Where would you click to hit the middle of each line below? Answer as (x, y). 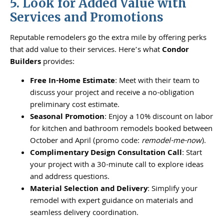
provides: (58, 62)
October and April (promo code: (86, 142)
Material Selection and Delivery (89, 190)
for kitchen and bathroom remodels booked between (121, 130)
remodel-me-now (171, 142)
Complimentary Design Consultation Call (106, 154)
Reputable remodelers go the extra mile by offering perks (108, 38)
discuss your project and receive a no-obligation (112, 94)
